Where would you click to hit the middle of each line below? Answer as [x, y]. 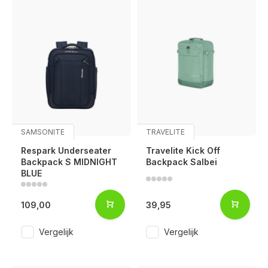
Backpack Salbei [182, 162]
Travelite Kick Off [183, 151]
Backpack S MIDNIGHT [69, 162]
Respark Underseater [66, 151]
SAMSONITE [43, 132]
